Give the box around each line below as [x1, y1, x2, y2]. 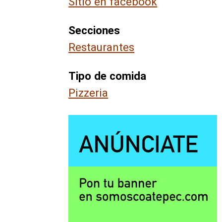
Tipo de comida [68, 69, 147, 82]
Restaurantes [68, 40, 135, 54]
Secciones [68, 23, 120, 37]
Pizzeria [68, 86, 109, 99]
